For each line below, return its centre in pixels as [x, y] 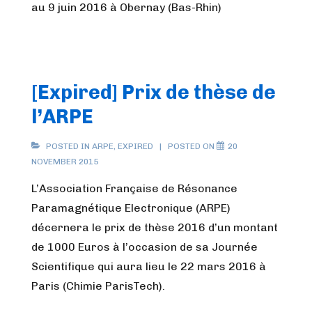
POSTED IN [68, 146]
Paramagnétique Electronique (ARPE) [131, 208]
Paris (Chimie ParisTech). [98, 286]
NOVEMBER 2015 [65, 162]
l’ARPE [62, 117]
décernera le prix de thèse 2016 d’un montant [155, 227]
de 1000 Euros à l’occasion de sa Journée [145, 247]
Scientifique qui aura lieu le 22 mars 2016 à [149, 266]
